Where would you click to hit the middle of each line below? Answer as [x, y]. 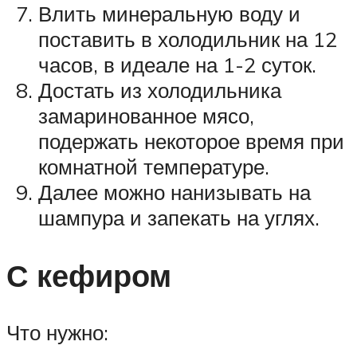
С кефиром [89, 275]
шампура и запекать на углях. [179, 217]
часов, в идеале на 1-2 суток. [177, 64]
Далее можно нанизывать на [175, 192]
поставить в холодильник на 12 [188, 39]
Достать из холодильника [160, 90]
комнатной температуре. [154, 166]
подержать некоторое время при [191, 141]
